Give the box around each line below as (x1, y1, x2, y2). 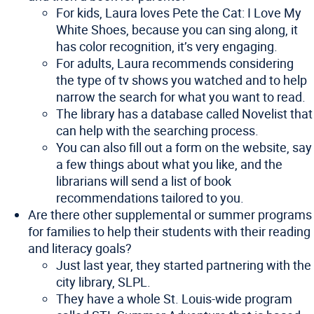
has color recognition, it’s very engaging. (56, 38, 278, 55)
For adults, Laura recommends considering (56, 55, 294, 71)
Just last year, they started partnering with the (56, 257, 311, 273)
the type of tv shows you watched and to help (56, 71, 307, 88)
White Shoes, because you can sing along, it (56, 21, 298, 38)
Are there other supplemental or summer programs (28, 206, 312, 223)
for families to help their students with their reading (28, 223, 310, 240)
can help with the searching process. (56, 122, 259, 139)
